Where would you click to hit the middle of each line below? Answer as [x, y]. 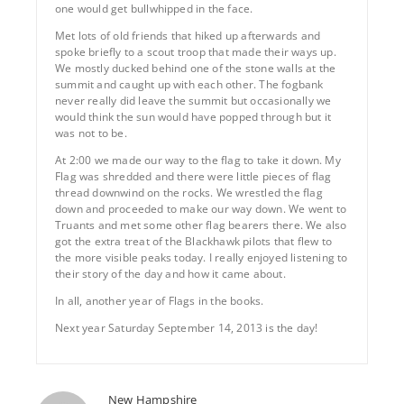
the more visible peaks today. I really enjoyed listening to [202, 257]
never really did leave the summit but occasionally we [193, 100]
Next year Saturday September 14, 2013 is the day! [187, 327]
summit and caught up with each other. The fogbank [189, 84]
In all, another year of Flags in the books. [160, 300]
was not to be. [91, 133]
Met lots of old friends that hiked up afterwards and [188, 35]
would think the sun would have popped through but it [193, 116]
